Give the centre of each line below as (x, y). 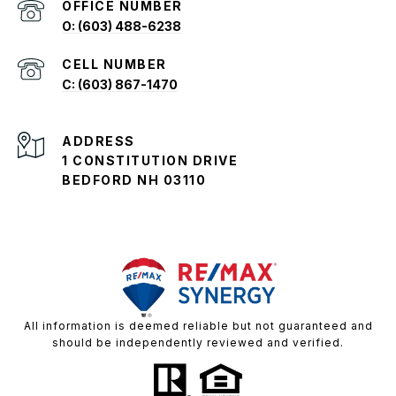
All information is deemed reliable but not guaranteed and (198, 325)
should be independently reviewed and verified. (198, 342)
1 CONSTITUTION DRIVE (150, 160)
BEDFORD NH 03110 (136, 179)
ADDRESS (99, 141)
